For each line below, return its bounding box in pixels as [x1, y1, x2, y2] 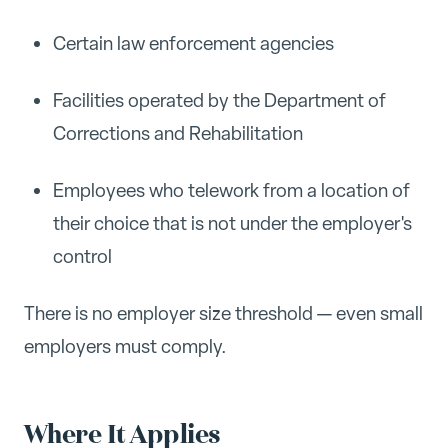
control [52, 243, 112, 269]
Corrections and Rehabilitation [52, 121, 303, 146]
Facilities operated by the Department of [52, 88, 386, 113]
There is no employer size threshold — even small [24, 300, 423, 326]
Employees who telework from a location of [52, 177, 410, 203]
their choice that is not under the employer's [52, 210, 412, 236]
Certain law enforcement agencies [52, 31, 334, 57]
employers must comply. [24, 333, 227, 359]
